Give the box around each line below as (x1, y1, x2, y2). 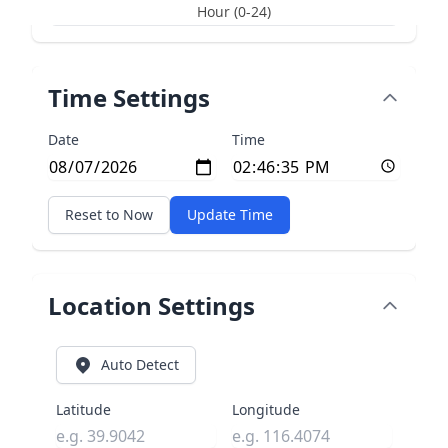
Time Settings (48, 81, 210, 114)
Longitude (232, 400, 300, 419)
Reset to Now (65, 205, 153, 224)
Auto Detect (101, 355, 179, 374)
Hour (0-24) (197, 2, 271, 21)
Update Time (187, 205, 273, 224)
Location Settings (48, 289, 255, 322)
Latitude (56, 400, 111, 419)
